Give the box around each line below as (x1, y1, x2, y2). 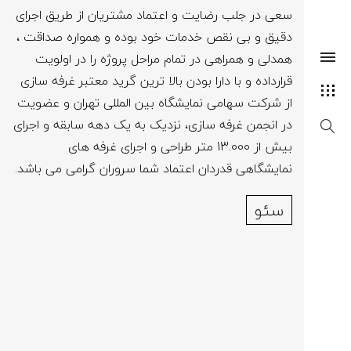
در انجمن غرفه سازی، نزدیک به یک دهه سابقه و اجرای (13, 114, 292, 136)
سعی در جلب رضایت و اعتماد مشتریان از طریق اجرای (16, 4, 292, 26)
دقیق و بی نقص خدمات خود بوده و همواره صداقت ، (16, 26, 292, 48)
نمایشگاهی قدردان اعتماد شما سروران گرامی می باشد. (15, 157, 292, 179)
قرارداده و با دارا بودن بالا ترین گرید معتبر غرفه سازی (20, 70, 292, 92)
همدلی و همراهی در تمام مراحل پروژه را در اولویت (35, 48, 292, 70)
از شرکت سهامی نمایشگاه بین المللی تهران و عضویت (17, 92, 292, 114)
